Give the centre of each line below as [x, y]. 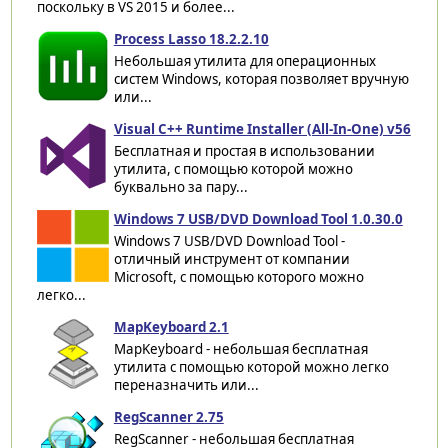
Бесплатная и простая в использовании [244, 150]
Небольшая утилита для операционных [244, 60]
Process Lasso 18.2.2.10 [191, 38]
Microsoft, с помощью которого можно [238, 276]
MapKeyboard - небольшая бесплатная [240, 348]
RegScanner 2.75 [168, 416]
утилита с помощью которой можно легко [251, 366]
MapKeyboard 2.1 [171, 326]
